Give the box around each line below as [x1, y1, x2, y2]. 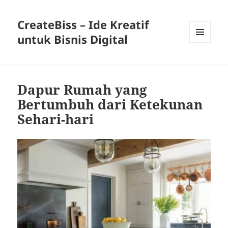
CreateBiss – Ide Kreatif [17, 17, 150, 33]
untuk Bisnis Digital [17, 32, 128, 47]
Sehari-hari [17, 110, 94, 129]
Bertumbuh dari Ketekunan [17, 95, 203, 114]
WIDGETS [189, 60, 218, 69]
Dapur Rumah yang [17, 80, 148, 99]
